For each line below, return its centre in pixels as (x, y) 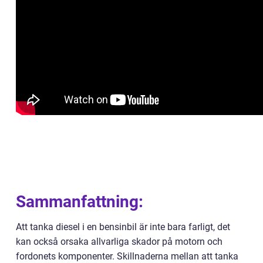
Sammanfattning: (80, 201)
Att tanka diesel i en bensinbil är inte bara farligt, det (123, 227)
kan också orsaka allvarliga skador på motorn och (119, 241)
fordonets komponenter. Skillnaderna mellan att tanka (127, 256)
